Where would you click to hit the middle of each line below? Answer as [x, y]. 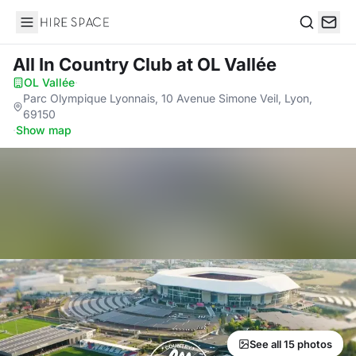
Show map [44, 130]
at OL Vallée [226, 64]
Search [319, 39]
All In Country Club [95, 64]
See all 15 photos [291, 344]
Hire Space [48, 30]
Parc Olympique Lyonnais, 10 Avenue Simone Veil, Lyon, [167, 98]
